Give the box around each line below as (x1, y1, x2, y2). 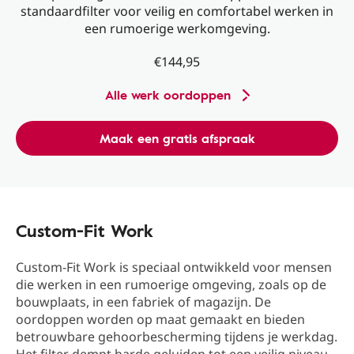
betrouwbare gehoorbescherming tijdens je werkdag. (16, 328, 337, 346)
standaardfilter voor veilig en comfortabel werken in (21, 2, 333, 20)
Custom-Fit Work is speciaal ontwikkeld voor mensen (16, 258, 332, 277)
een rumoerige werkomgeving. (84, 20, 270, 37)
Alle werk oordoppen (104, 85, 231, 104)
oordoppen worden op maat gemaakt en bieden (16, 311, 305, 329)
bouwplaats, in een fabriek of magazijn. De (16, 293, 271, 311)
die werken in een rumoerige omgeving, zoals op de (16, 276, 326, 294)
